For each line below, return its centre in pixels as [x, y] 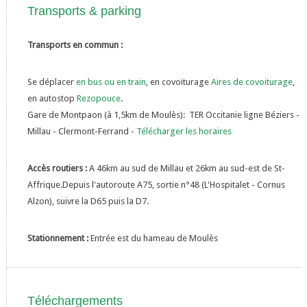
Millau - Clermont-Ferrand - [82, 131]
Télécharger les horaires [184, 131]
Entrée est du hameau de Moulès [154, 238]
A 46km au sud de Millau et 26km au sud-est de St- [187, 168]
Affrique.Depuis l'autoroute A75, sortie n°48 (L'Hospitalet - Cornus [156, 185]
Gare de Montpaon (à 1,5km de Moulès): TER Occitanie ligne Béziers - [163, 115]
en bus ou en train [111, 82]
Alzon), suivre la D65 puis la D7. [88, 201]
